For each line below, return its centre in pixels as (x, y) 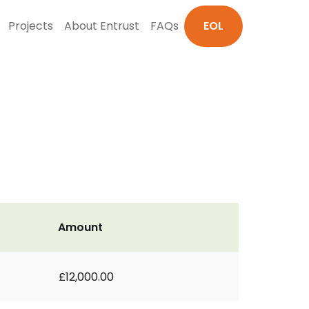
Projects (31, 26)
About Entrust (102, 26)
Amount (80, 227)
